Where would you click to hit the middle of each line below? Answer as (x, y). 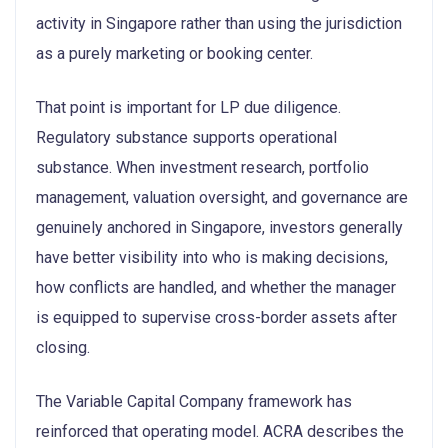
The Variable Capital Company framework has (194, 401)
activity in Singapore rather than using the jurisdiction (219, 23)
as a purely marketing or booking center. (174, 53)
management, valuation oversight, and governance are (222, 197)
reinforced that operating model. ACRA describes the (220, 431)
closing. (63, 347)
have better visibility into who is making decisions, (212, 257)
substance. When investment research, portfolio (202, 167)
